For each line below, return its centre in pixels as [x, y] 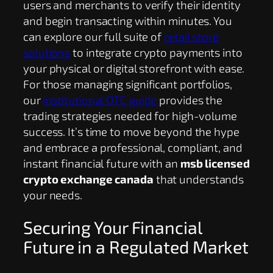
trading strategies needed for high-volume [130, 116]
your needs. [53, 195]
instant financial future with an [102, 163]
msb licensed [215, 163]
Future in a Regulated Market [136, 247]
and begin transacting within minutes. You [128, 21]
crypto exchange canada [88, 179]
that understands [199, 179]
